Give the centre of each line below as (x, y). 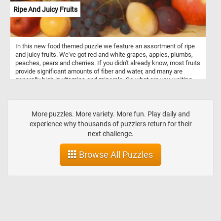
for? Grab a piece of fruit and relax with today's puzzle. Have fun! (104, 88)
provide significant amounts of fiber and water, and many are (99, 71)
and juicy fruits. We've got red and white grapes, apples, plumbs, (104, 54)
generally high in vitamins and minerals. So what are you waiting (104, 79)
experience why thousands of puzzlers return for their (110, 124)
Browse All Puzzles (115, 155)
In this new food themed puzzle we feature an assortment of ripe (105, 46)
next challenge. (110, 134)
